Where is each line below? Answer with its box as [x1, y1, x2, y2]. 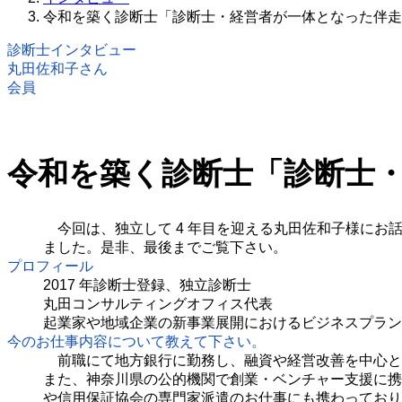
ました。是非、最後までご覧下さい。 [43, 240, 287, 256]
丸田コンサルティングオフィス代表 [43, 296, 273, 312]
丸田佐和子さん [7, 61, 108, 76]
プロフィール [7, 258, 93, 275]
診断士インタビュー [7, 42, 136, 57]
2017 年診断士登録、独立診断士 [43, 277, 251, 293]
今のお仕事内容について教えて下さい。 [7, 334, 266, 350]
